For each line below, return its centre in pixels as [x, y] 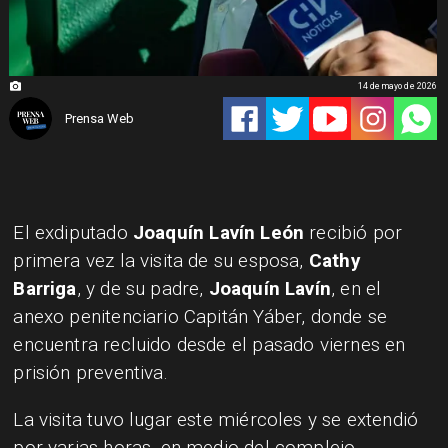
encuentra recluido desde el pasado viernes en [209, 344]
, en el [356, 288]
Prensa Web [99, 119]
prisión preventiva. [90, 372]
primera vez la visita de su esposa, [161, 260]
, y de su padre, [142, 288]
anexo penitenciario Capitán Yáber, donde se [200, 316]
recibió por [353, 232]
